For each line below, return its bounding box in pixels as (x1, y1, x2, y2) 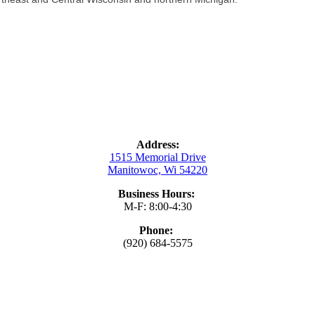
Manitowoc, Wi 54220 (108, 163, 207, 176)
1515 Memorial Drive (109, 150, 206, 163)
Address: (136, 138, 179, 150)
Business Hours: (117, 187, 198, 200)
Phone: (139, 224, 176, 236)
